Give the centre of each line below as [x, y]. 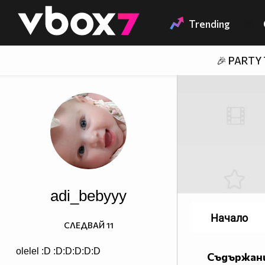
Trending [209, 24]
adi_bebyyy [88, 196]
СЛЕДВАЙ [84, 225]
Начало [229, 218]
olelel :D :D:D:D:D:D [58, 251]
